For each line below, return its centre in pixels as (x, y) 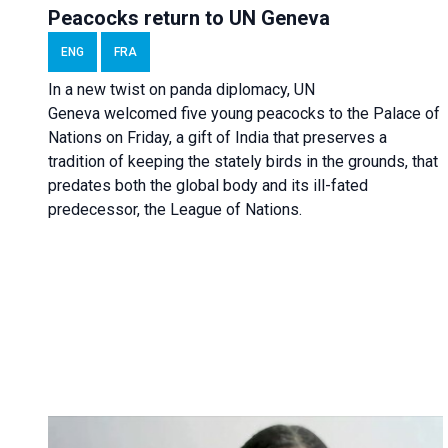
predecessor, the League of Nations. (175, 209)
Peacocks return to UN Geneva (189, 17)
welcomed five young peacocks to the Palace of (270, 113)
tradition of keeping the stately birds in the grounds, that (243, 161)
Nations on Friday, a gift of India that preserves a (217, 137)
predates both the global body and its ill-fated (208, 185)
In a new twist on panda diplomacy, (171, 89)
